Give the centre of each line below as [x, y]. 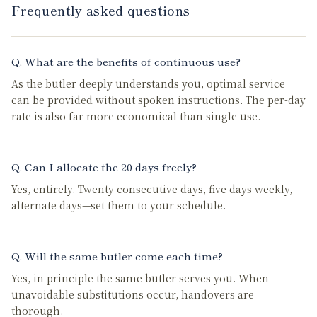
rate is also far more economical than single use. [136, 116]
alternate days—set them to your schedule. [119, 205]
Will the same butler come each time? [124, 256]
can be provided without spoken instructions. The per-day [158, 100]
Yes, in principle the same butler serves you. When [140, 278]
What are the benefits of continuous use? [133, 61]
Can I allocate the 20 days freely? [111, 167]
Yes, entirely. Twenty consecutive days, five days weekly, [152, 189]
